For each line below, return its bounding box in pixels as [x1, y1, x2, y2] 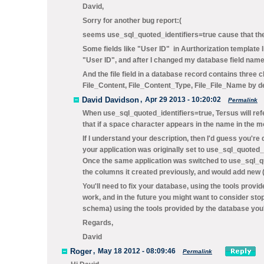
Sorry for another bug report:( [82, 16, 181, 25]
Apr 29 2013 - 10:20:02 [145, 95, 221, 104]
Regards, [82, 219, 113, 227]
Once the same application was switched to [82, 157, 229, 165]
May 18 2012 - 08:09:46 [98, 247, 176, 255]
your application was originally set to [82, 146, 206, 154]
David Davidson [82, 95, 139, 104]
